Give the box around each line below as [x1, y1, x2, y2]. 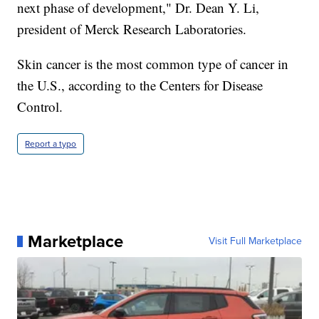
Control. [17, 97, 63, 115]
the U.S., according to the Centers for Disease [17, 75, 263, 94]
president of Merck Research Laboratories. [17, 19, 247, 38]
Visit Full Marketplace [208, 233, 302, 249]
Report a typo [25, 137, 77, 150]
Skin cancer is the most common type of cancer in [17, 54, 289, 73]
